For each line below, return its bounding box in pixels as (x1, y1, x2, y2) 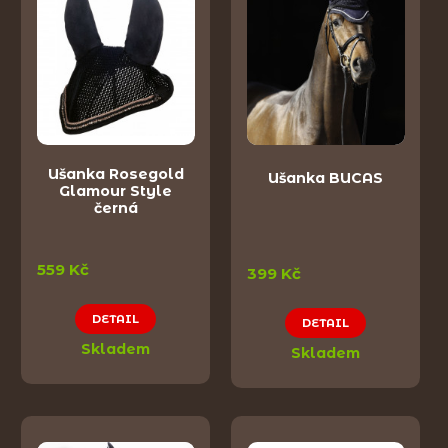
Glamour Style (59, 181, 172, 200)
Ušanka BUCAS (268, 168, 383, 187)
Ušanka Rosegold (47, 164, 184, 183)
